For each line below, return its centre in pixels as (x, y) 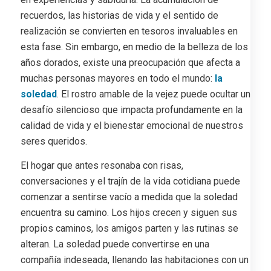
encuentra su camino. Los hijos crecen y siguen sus (129, 212)
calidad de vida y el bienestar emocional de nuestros (132, 126)
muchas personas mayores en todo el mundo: (117, 79)
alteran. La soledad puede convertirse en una (115, 244)
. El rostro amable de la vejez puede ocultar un (153, 94)
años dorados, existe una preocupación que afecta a (130, 63)
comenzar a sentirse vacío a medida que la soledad (129, 197)
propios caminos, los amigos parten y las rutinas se (129, 228)
